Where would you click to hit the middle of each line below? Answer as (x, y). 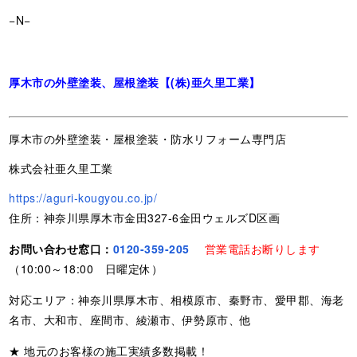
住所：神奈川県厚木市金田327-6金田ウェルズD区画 (145, 217)
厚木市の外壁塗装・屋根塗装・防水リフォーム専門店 (148, 138)
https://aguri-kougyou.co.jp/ (83, 197)
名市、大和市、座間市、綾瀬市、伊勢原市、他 (130, 319)
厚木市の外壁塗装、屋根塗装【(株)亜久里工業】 (135, 82)
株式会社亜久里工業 (61, 168)
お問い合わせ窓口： (61, 248)
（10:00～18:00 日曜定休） (86, 268)
